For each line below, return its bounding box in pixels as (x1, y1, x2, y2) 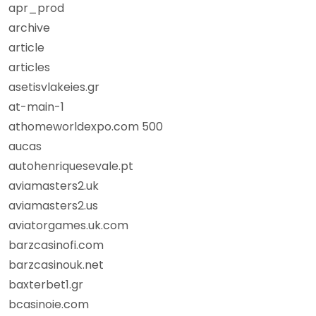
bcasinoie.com (8, 296, 89, 312)
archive (8, 20, 50, 36)
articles (8, 59, 50, 75)
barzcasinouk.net (8, 257, 104, 273)
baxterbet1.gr (8, 276, 83, 293)
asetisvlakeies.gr (8, 79, 99, 95)
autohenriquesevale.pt (8, 158, 133, 174)
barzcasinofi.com (8, 237, 104, 253)
